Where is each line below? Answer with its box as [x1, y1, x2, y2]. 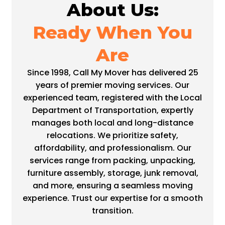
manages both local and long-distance [32, 117, 193, 129]
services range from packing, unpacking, [30, 154, 195, 166]
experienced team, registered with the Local [23, 91, 202, 103]
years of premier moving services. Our [36, 79, 189, 91]
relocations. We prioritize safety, [47, 129, 178, 141]
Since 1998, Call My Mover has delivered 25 [27, 66, 198, 78]
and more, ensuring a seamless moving [32, 179, 193, 191]
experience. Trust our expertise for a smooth [22, 192, 203, 204]
